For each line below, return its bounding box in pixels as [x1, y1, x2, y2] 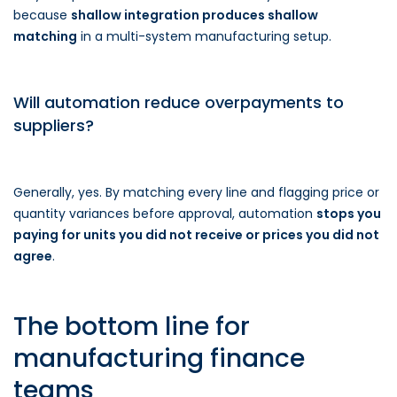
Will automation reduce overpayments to [13, 91, 344, 113]
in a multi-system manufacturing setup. [77, 27, 331, 45]
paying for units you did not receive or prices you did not [13, 226, 379, 244]
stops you [316, 205, 381, 222]
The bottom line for [13, 309, 250, 344]
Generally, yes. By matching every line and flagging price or [13, 183, 379, 201]
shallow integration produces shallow [71, 6, 318, 24]
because [13, 6, 71, 24]
